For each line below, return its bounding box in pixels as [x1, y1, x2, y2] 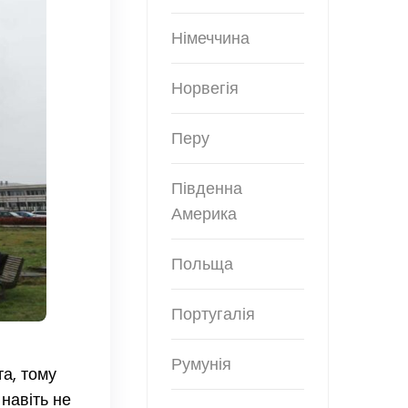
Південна [171, 177, 242, 200]
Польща [171, 252, 233, 276]
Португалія [171, 302, 255, 326]
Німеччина [171, 26, 250, 50]
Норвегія [171, 76, 239, 100]
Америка [171, 202, 237, 226]
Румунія [171, 352, 231, 376]
